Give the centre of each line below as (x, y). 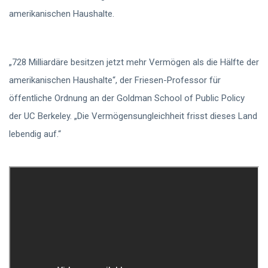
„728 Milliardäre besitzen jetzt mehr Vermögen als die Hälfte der (134, 62)
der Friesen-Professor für (170, 80)
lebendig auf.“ (35, 134)
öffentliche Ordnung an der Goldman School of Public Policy (127, 98)
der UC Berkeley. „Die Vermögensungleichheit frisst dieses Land (133, 116)
